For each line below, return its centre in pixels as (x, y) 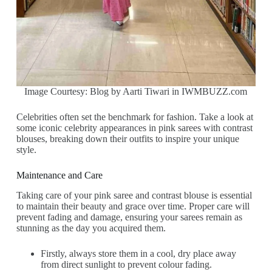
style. (26, 150)
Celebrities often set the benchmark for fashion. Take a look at (134, 117)
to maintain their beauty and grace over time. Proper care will (133, 206)
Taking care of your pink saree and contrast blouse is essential (134, 195)
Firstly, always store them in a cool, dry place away (138, 253)
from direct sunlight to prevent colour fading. (126, 264)
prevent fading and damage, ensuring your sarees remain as (129, 217)
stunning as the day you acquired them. (91, 228)
